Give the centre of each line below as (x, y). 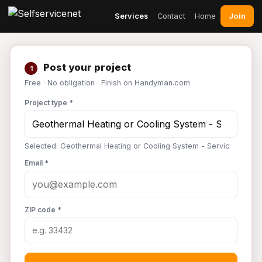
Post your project (86, 67)
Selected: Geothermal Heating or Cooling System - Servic (127, 146)
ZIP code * (43, 210)
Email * (37, 163)
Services (131, 16)
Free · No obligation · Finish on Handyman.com (107, 83)
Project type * (49, 103)
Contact (171, 16)
